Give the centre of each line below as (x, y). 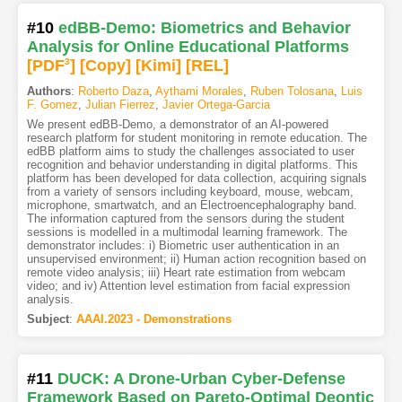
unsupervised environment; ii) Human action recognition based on (196, 258)
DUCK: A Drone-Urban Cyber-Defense (201, 378)
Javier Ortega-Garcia (216, 104)
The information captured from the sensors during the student (185, 218)
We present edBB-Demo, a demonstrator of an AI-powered (177, 124)
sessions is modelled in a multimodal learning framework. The (187, 232)
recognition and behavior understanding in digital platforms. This (192, 164)
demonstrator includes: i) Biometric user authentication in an (183, 245)
